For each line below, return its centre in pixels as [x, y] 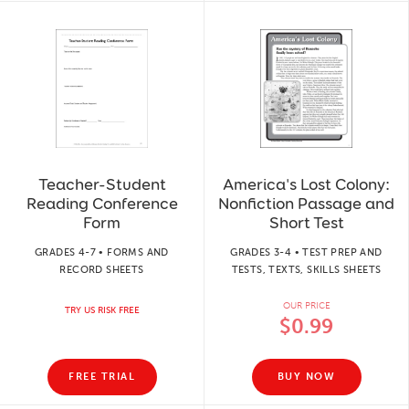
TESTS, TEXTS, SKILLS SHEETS [306, 269]
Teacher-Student [102, 184]
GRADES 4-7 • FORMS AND [102, 252]
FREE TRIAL [102, 377]
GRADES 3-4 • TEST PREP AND [306, 252]
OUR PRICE [306, 305]
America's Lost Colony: [306, 184]
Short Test [306, 222]
